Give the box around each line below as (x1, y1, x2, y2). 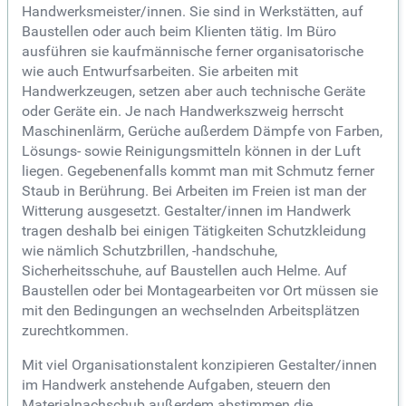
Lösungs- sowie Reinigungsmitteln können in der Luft (22, 142, 361, 160)
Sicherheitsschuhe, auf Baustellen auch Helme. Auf (22, 262, 347, 280)
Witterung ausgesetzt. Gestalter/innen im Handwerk (22, 202, 351, 220)
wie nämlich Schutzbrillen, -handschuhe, (22, 242, 277, 260)
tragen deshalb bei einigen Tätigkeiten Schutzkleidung (22, 222, 366, 240)
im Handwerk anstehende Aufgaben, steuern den (22, 376, 331, 394)
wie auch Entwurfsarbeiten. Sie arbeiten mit (22, 63, 298, 81)
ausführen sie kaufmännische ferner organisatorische (22, 43, 363, 61)
